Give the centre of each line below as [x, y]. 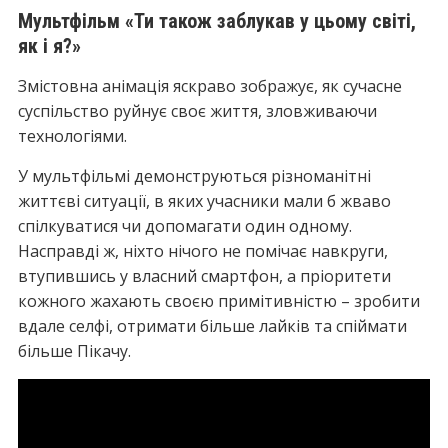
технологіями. [72, 136]
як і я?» [49, 46]
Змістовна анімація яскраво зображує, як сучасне [209, 86]
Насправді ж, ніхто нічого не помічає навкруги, [202, 251]
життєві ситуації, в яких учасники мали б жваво [204, 201]
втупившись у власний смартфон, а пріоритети [204, 276]
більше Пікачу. [74, 351]
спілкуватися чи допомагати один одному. [184, 226]
